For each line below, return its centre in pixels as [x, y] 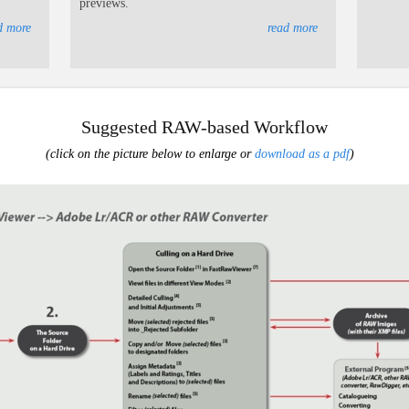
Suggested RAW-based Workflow [204, 126]
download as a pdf [302, 153]
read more [293, 27]
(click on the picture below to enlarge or [148, 153]
